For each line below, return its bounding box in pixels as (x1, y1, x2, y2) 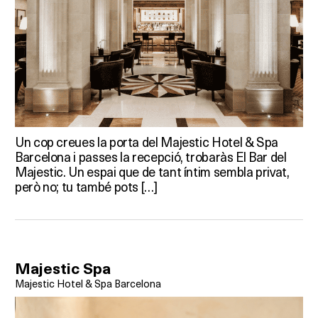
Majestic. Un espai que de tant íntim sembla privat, (15, 162, 290, 180)
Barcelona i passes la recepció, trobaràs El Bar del (15, 147, 287, 165)
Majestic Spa (15, 258, 111, 278)
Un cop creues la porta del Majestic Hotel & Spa (15, 132, 279, 150)
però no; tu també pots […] (15, 177, 158, 195)
